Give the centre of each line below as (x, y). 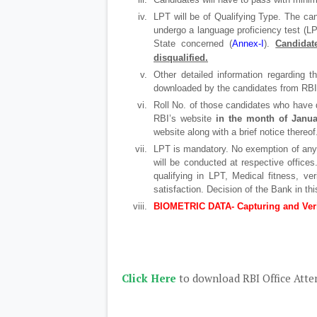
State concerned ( (193, 44)
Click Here (149, 278)
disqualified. (181, 58)
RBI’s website (185, 119)
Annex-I (248, 44)
